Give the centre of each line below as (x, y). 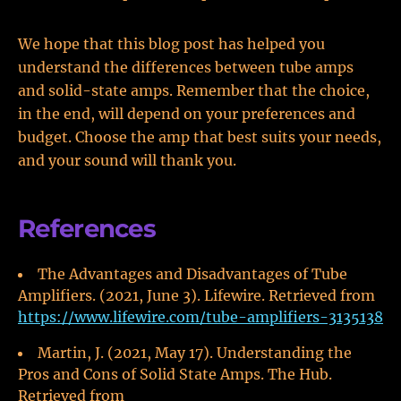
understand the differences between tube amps (186, 67)
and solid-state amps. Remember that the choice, (194, 90)
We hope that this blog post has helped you (171, 44)
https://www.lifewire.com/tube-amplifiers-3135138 (200, 317)
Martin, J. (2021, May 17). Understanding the (195, 353)
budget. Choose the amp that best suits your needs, (200, 137)
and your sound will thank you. (127, 160)
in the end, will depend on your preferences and (187, 114)
